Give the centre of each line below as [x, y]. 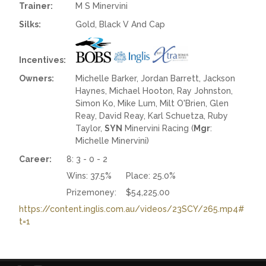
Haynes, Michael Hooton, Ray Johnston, [154, 91]
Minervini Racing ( [158, 128]
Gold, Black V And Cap [121, 24]
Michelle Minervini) [113, 140]
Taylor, [90, 128]
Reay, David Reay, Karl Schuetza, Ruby [152, 115]
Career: [36, 159]
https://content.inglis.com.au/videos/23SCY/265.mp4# [132, 209]
